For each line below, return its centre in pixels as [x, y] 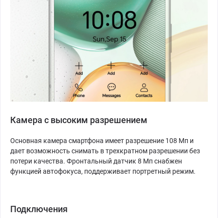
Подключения [39, 209]
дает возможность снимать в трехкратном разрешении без [105, 151]
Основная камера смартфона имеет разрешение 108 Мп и [102, 141]
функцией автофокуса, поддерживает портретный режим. [103, 172]
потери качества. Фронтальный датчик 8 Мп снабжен [96, 161]
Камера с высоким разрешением [79, 120]
